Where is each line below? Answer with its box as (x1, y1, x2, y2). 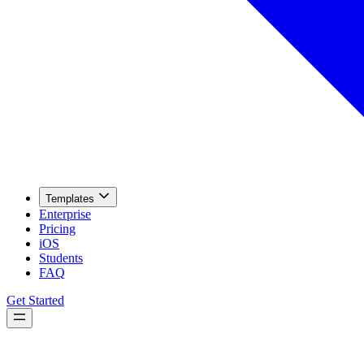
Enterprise (39, 207, 91, 222)
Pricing (39, 222, 76, 236)
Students (39, 251, 83, 266)
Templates (45, 193, 94, 206)
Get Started (6, 293, 64, 308)
